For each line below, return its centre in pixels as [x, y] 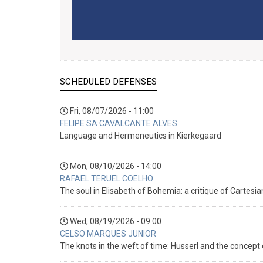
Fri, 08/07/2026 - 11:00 [112, 111]
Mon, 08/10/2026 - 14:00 [116, 166]
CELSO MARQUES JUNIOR [108, 233]
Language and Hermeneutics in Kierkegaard [141, 135]
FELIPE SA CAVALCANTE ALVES [119, 123]
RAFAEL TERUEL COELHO [107, 178]
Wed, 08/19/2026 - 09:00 [116, 221]
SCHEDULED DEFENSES [108, 81]
